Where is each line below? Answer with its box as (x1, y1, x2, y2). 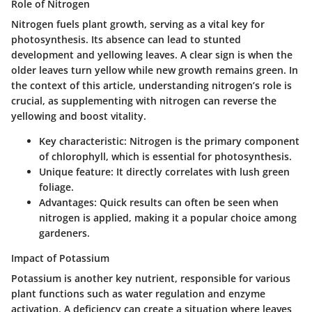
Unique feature (39, 165, 111, 179)
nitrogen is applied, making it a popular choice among (39, 211, 297, 225)
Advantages (39, 196, 94, 210)
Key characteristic (39, 134, 124, 148)
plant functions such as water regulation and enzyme (11, 287, 265, 301)
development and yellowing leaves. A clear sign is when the (11, 48, 292, 62)
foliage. (39, 180, 74, 194)
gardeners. (39, 226, 90, 240)
